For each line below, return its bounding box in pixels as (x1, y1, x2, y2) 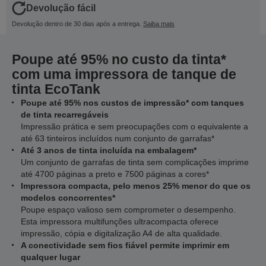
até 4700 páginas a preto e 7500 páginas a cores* (21, 169, 209, 179)
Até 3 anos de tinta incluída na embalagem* (21, 145, 197, 155)
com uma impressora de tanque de (12, 66, 236, 82)
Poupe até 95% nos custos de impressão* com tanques (21, 98, 244, 107)
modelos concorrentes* (21, 193, 115, 202)
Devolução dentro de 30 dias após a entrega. (12, 20, 141, 27)
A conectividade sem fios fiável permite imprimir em (21, 240, 229, 250)
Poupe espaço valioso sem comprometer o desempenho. (21, 205, 236, 214)
